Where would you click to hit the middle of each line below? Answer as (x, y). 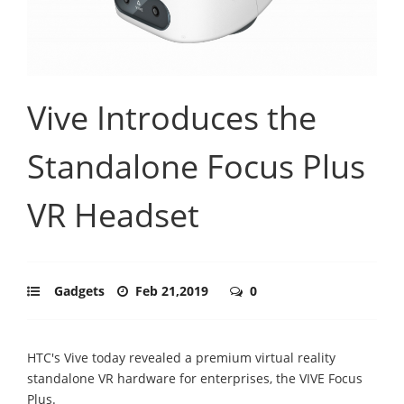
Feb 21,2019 (174, 290)
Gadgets (79, 290)
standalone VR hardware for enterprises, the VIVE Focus (195, 378)
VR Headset (113, 215)
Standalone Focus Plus (196, 166)
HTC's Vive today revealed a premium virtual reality (181, 357)
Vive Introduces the (172, 117)
